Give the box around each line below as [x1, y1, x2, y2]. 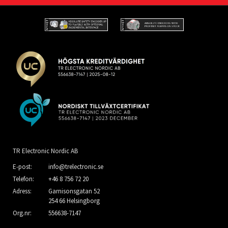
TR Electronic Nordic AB [13, 146, 78, 155]
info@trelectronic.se [48, 162, 103, 172]
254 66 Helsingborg [48, 196, 100, 206]
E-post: [13, 162, 32, 172]
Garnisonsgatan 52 [48, 187, 100, 196]
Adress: [13, 187, 32, 196]
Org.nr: [13, 209, 32, 218]
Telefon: [13, 175, 34, 184]
